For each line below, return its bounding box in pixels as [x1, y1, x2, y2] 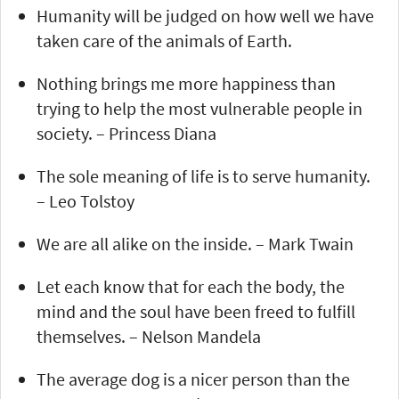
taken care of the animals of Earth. [37, 28, 292, 52]
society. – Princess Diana [37, 121, 216, 144]
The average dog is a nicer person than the [37, 367, 350, 390]
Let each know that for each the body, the [37, 274, 345, 297]
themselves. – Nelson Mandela [37, 324, 261, 347]
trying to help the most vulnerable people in [37, 96, 362, 119]
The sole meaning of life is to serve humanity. [37, 164, 370, 187]
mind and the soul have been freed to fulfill [37, 299, 355, 322]
